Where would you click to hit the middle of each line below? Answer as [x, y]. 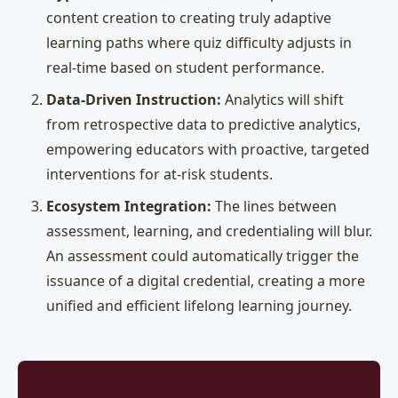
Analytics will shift [283, 99]
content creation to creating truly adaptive [189, 18]
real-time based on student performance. [185, 68]
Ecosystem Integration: [129, 206]
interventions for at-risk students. [159, 174]
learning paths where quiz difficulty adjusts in [199, 43]
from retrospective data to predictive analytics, [203, 124]
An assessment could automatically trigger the [203, 256]
